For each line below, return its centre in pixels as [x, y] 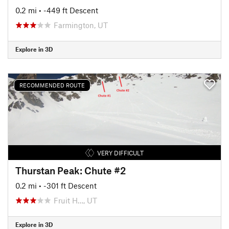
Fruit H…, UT [75, 200]
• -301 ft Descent [68, 185]
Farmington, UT [81, 25]
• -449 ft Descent [68, 10]
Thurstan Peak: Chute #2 [71, 170]
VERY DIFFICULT [120, 153]
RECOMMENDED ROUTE [52, 85]
